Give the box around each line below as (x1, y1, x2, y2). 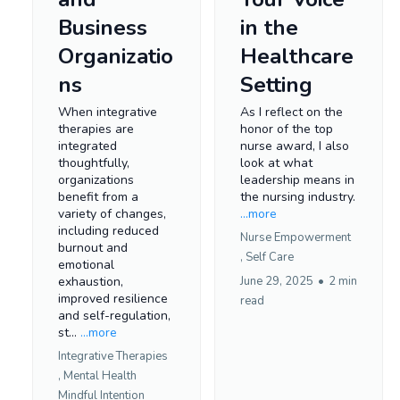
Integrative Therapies (58, 347, 168, 364)
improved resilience (58, 289, 168, 307)
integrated (58, 137, 117, 154)
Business (58, 12, 147, 42)
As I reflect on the (240, 103, 343, 121)
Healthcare (240, 41, 354, 71)
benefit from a (58, 187, 138, 205)
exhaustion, (58, 272, 123, 290)
